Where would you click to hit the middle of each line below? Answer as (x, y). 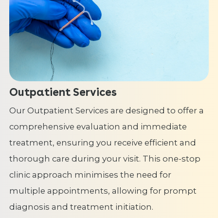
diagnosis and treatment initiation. (81, 207)
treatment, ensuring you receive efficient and (102, 142)
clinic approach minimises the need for (90, 174)
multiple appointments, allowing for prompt (103, 191)
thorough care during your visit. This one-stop (105, 158)
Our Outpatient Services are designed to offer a (106, 110)
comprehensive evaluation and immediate (98, 126)
